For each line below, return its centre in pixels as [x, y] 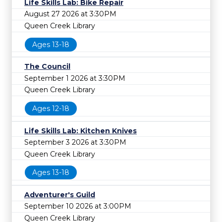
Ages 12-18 [51, 108]
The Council [47, 67]
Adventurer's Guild [60, 194]
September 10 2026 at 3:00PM [78, 206]
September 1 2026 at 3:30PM [75, 78]
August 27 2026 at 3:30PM [70, 14]
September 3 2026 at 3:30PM [75, 142]
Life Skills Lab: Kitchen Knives [81, 131]
